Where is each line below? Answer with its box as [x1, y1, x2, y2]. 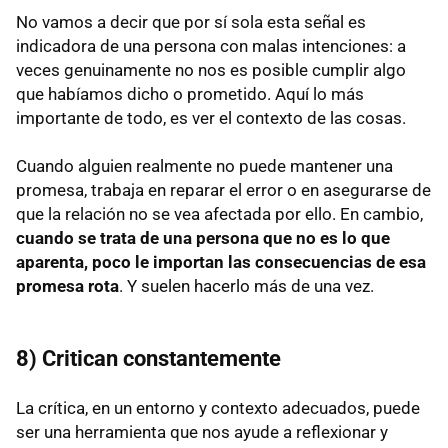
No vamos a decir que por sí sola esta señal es [16, 12, 366, 33]
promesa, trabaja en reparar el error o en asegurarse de [16, 180, 431, 201]
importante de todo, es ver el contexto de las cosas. [16, 108, 406, 129]
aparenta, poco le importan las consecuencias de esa [16, 252, 426, 273]
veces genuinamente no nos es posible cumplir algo [16, 60, 406, 81]
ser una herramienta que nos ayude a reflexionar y [16, 422, 388, 443]
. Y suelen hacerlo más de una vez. [119, 276, 374, 297]
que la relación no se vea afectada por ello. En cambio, [16, 204, 423, 225]
